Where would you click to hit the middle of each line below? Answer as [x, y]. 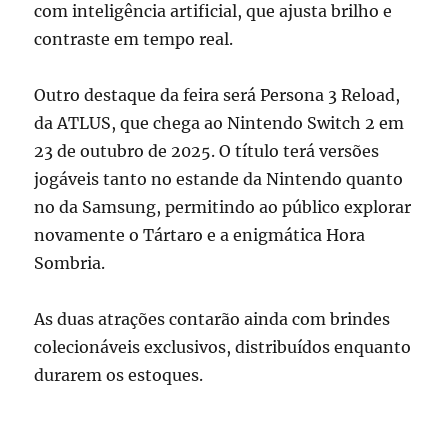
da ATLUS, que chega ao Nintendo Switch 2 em [219, 123]
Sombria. [70, 263]
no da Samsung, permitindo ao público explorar [223, 207]
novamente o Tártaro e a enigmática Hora [200, 235]
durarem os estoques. [119, 375]
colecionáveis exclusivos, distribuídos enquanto [223, 347]
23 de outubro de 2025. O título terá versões [207, 151]
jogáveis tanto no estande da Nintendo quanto [219, 179]
